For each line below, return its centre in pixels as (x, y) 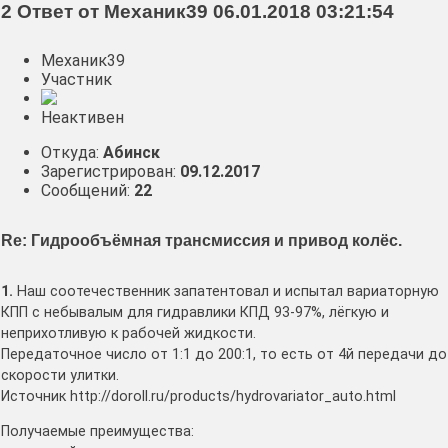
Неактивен (82, 118)
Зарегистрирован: (110, 172)
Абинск (131, 153)
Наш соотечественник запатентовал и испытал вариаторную (226, 291)
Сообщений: (87, 191)
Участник (76, 80)
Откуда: (72, 153)
